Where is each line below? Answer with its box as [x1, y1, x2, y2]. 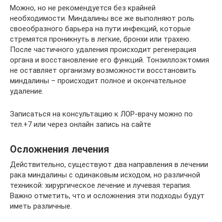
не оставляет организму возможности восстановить [10, 66, 196, 75]
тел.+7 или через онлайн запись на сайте [10, 120, 151, 129]
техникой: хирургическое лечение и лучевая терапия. [10, 181, 191, 190]
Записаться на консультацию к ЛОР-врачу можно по [10, 110, 193, 118]
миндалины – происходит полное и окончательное [10, 76, 186, 85]
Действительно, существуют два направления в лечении [10, 160, 208, 169]
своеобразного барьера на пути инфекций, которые [10, 24, 191, 33]
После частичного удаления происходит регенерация [10, 45, 196, 54]
